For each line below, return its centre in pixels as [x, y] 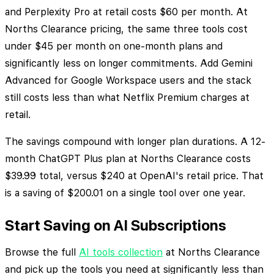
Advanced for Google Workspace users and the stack [128, 81]
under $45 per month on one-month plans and [114, 46]
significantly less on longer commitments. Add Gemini [129, 64]
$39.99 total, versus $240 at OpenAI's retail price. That [134, 176]
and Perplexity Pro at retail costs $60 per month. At [126, 12]
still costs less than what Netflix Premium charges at [127, 98]
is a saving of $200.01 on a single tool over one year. [125, 193]
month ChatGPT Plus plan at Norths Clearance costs [128, 159]
